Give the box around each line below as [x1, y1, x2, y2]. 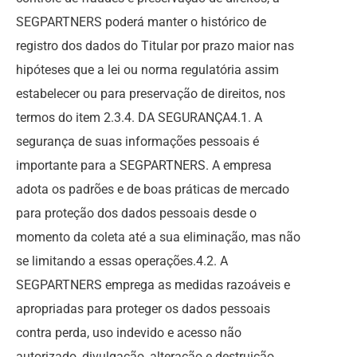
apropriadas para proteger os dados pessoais [16, 301, 270, 316]
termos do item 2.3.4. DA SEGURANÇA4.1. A [16, 110, 262, 125]
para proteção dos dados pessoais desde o [16, 206, 257, 221]
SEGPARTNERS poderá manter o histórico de [16, 14, 266, 29]
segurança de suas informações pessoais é [16, 134, 259, 149]
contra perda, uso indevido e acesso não [16, 325, 241, 340]
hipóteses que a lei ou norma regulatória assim [16, 62, 279, 77]
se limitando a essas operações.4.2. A [16, 253, 228, 269]
